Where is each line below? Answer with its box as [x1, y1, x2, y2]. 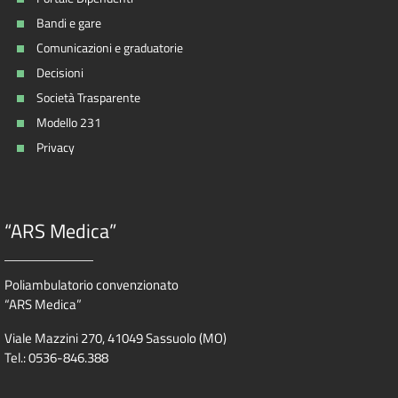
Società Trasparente [36, 88, 140, 107]
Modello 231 [36, 113, 101, 131]
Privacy [36, 138, 75, 156]
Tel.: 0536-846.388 [4, 347, 108, 369]
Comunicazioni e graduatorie [36, 38, 183, 57]
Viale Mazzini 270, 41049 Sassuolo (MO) [4, 328, 227, 349]
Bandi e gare [36, 13, 101, 32]
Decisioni [36, 63, 84, 82]
